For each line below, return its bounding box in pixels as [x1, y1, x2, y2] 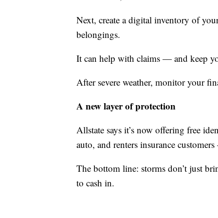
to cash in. [76, 177, 114, 189]
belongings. [76, 28, 120, 41]
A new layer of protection [76, 99, 176, 113]
